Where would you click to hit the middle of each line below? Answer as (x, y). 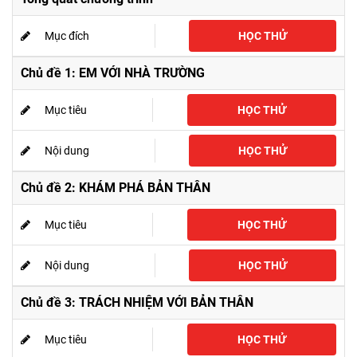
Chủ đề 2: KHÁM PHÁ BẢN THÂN (116, 188)
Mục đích (67, 36)
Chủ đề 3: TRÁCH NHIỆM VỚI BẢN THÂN (137, 302)
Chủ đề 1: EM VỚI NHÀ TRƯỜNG (113, 73)
